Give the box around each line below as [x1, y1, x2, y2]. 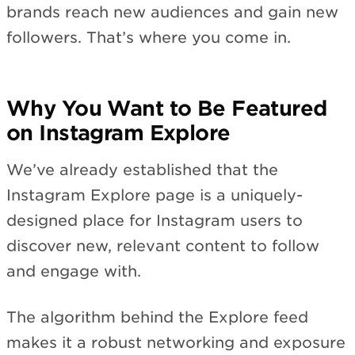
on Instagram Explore [6, 120, 231, 146]
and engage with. [6, 261, 141, 281]
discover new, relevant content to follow [6, 236, 319, 255]
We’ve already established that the [6, 160, 278, 179]
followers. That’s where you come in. [6, 29, 291, 48]
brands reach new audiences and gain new [6, 3, 338, 22]
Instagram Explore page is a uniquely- [6, 185, 303, 204]
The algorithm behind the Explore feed [6, 308, 308, 327]
